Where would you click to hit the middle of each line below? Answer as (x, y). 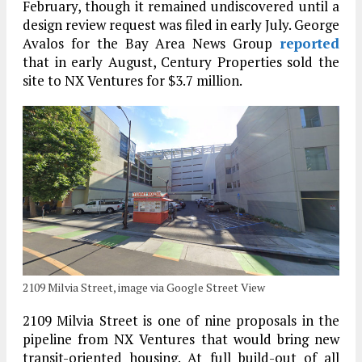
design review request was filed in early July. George (181, 25)
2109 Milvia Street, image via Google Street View (144, 287)
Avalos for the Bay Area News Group (151, 44)
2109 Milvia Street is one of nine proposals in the (181, 320)
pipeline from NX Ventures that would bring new (181, 339)
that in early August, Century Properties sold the (181, 62)
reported (309, 44)
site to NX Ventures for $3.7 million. (133, 81)
